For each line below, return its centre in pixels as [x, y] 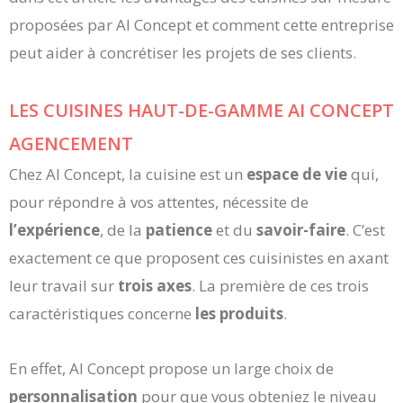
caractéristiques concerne [102, 314]
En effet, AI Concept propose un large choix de [171, 368]
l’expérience [54, 230]
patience [179, 230]
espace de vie [297, 175]
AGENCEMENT [71, 144]
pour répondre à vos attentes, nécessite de [159, 202]
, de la [123, 230]
